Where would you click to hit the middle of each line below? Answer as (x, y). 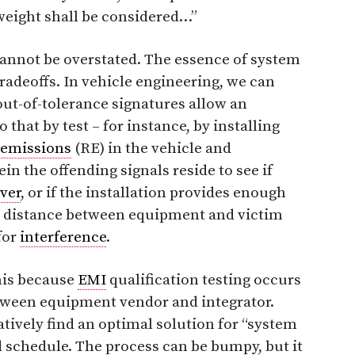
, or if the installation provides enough (153, 193)
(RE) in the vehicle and (151, 148)
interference (63, 237)
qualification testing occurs (204, 280)
